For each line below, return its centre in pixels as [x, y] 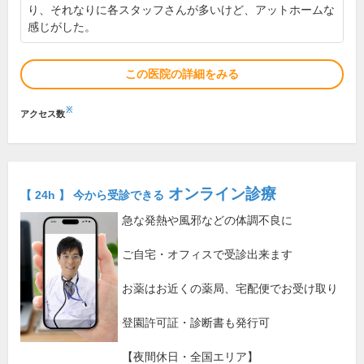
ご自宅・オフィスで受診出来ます [207, 255]
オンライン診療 [220, 194]
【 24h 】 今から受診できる [92, 195]
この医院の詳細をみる [182, 74]
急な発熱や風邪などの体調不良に [207, 221]
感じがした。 [62, 27]
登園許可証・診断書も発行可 [196, 323]
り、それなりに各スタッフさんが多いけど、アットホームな [181, 10]
